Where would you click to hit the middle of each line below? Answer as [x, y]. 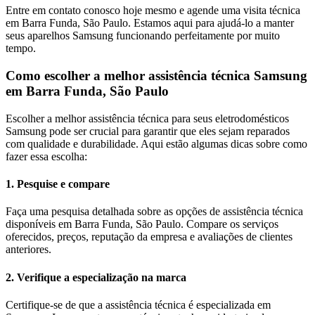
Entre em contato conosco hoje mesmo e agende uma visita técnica [153, 11]
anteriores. [28, 250]
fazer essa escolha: [46, 156]
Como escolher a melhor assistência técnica [130, 76]
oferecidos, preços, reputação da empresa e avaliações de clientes [149, 237]
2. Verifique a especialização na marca [96, 277]
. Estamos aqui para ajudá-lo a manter [211, 23]
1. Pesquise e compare [58, 184]
